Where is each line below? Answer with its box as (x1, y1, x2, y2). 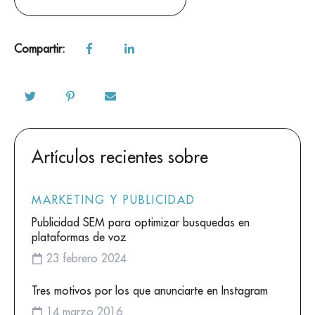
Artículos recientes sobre (32, 146, 208, 167)
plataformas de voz (32, 230, 127, 245)
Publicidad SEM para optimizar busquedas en (32, 215, 250, 230)
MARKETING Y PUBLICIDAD (32, 193, 195, 207)
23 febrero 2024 (46, 251, 127, 266)
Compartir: (14, 41, 65, 56)
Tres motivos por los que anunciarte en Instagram (32, 283, 268, 298)
